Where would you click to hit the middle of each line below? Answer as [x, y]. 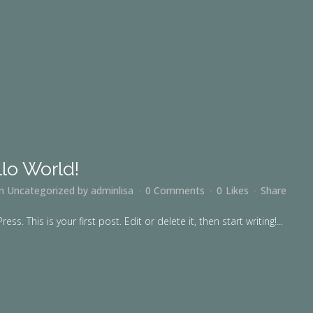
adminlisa [112, 190]
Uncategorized [41, 190]
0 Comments [175, 190]
